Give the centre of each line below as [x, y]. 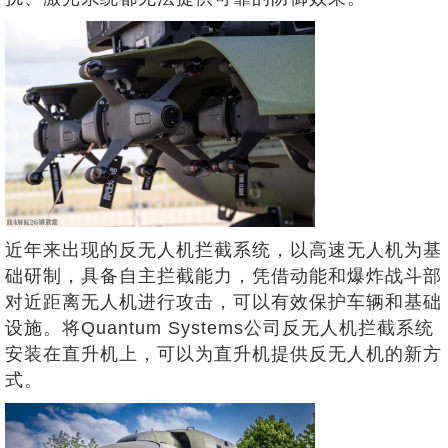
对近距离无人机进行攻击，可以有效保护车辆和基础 [223, 302]
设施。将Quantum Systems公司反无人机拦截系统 [219, 328]
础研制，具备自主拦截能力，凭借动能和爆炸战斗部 [223, 276]
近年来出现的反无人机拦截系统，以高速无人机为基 [223, 250]
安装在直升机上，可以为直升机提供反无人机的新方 [223, 354]
